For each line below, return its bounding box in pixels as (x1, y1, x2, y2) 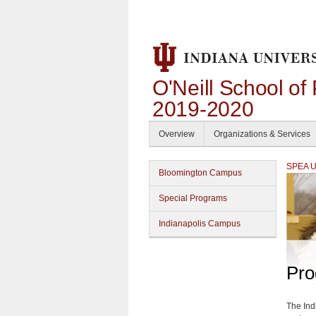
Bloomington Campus (159, 168, 242, 178)
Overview (159, 129, 195, 139)
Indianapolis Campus (159, 219, 241, 229)
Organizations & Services (214, 129, 310, 139)
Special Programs (159, 193, 227, 203)
